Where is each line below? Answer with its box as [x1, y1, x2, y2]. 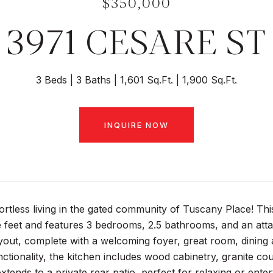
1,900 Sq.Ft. [182, 74, 237, 86]
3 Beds [36, 74, 67, 86]
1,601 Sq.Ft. [120, 74, 173, 86]
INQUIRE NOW [104, 120, 169, 130]
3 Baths [76, 74, 111, 86]
